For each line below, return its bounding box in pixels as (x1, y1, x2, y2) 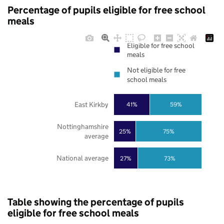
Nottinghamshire (56, 122, 108, 131)
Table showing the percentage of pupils (7, 196, 184, 208)
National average (56, 153, 108, 163)
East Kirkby (74, 99, 108, 109)
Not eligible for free (127, 65, 185, 75)
